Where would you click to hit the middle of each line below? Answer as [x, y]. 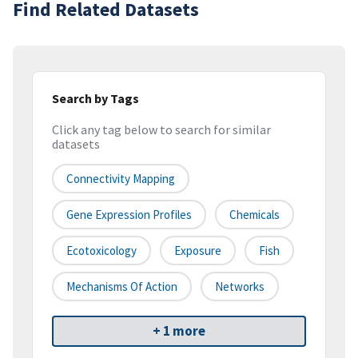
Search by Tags [95, 98]
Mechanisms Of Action [122, 287]
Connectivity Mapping [121, 179]
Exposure [198, 251]
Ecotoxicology [101, 251]
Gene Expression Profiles [129, 215]
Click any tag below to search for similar [161, 130]
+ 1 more [179, 331]
